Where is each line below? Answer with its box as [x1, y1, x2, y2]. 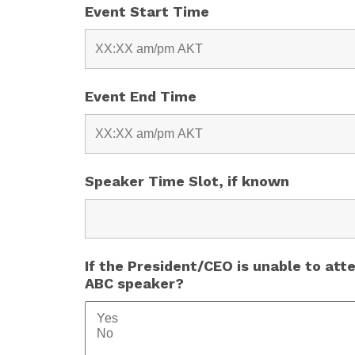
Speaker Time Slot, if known [85, 173, 289, 189]
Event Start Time [85, 3, 209, 20]
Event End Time [85, 88, 197, 105]
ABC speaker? [85, 275, 184, 292]
